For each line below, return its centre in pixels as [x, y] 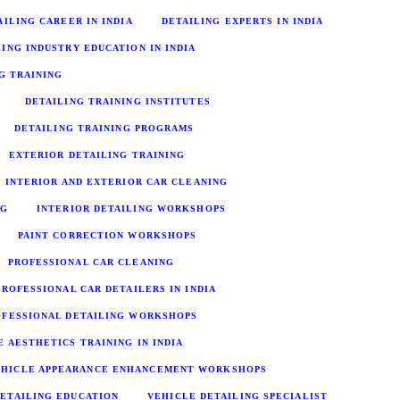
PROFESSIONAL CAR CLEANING [91, 262]
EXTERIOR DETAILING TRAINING [97, 154]
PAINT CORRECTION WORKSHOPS [107, 235]
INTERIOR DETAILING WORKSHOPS [131, 208]
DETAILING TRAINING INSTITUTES [117, 101]
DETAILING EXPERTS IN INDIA [242, 21]
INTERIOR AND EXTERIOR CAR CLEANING [117, 181]
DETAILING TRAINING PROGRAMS [104, 128]
